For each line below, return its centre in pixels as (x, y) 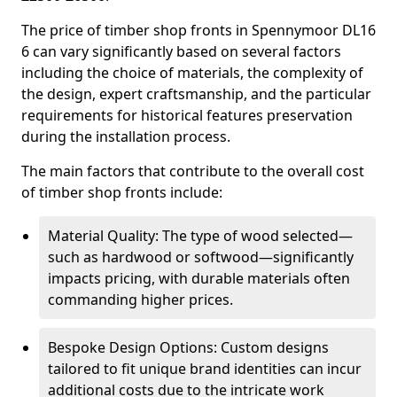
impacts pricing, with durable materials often (199, 278)
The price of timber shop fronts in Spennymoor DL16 (198, 30)
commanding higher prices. (140, 300)
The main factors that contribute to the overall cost (193, 171)
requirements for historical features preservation (187, 115)
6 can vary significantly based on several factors (181, 51)
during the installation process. (126, 136)
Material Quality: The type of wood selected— (200, 236)
